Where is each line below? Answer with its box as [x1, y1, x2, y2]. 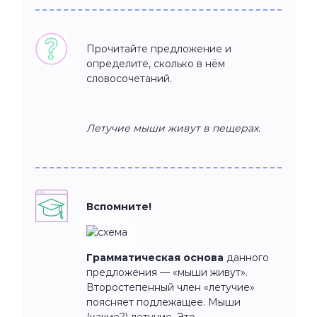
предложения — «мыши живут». [86, 265, 248, 279]
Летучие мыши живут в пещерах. [86, 121, 260, 134]
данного [224, 250, 269, 264]
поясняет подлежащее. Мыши [86, 295, 241, 309]
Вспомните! [86, 200, 151, 213]
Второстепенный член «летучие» [86, 280, 255, 294]
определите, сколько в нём [86, 57, 225, 70]
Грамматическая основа [86, 250, 224, 264]
